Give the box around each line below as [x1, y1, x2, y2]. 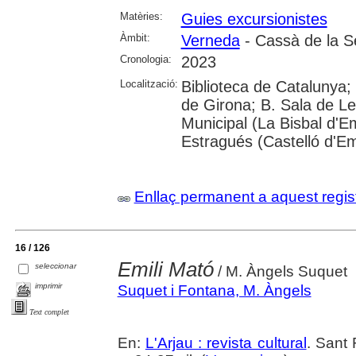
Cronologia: [119, 52, 172, 65]
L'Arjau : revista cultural [145, 334, 307, 351]
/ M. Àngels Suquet [213, 262, 347, 280]
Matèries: [119, 10, 163, 22]
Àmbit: [119, 31, 150, 44]
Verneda [180, 31, 240, 49]
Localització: [119, 77, 178, 90]
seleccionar [35, 261, 77, 270]
